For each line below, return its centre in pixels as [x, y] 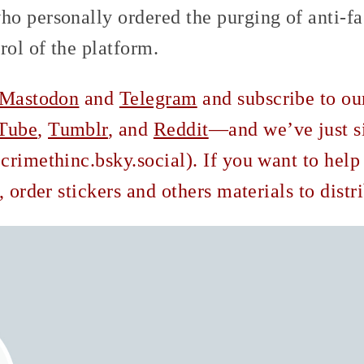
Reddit [181, 129]
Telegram [158, 98]
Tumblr [78, 129]
